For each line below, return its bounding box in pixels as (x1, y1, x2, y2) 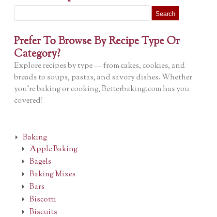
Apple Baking (29, 143, 77, 155)
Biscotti (29, 194, 56, 205)
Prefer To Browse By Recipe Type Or (14, 33, 180, 49)
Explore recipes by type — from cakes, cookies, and (14, 60, 186, 72)
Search (14, 4, 33, 14)
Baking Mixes (29, 169, 76, 180)
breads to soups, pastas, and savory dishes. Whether (14, 72, 193, 83)
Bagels (29, 156, 51, 168)
